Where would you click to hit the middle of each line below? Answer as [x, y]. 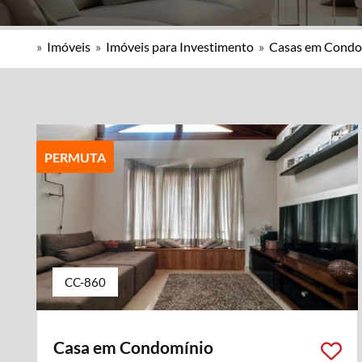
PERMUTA [75, 157]
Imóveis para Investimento [180, 46]
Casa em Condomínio [133, 347]
